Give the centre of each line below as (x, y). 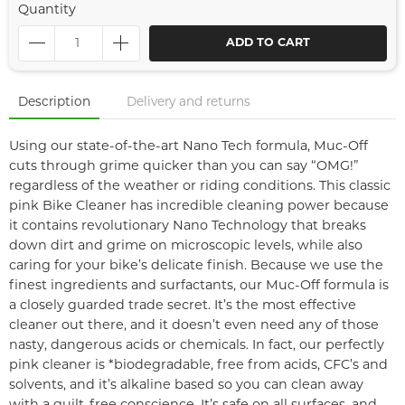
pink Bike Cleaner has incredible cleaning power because (199, 207)
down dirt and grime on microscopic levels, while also (186, 246)
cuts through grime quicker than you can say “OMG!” (184, 167)
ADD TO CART (268, 43)
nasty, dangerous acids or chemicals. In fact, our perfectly (197, 346)
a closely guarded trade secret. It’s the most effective (183, 306)
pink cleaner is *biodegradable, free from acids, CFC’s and (198, 366)
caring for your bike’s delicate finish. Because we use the (196, 266)
